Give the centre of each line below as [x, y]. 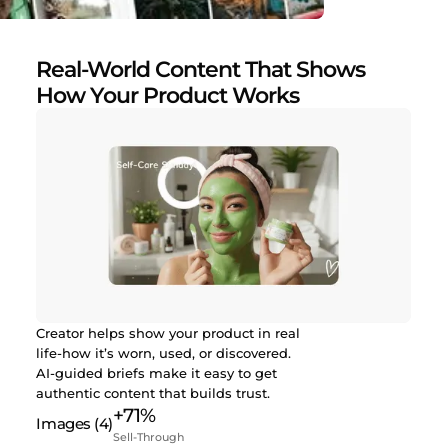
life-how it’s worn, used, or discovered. [164, 352]
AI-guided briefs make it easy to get [157, 372]
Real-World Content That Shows [201, 69]
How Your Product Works [168, 95]
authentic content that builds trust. [153, 392]
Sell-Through [148, 436]
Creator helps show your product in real [168, 332]
